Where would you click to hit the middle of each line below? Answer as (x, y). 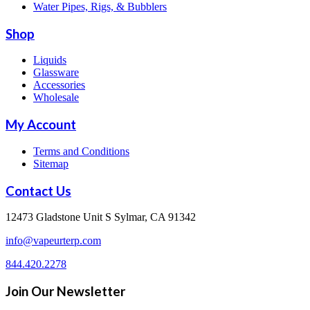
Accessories (59, 85)
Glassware (56, 73)
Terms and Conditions (81, 151)
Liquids (50, 60)
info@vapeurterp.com (53, 241)
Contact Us (38, 191)
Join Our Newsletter (65, 291)
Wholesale (56, 98)
